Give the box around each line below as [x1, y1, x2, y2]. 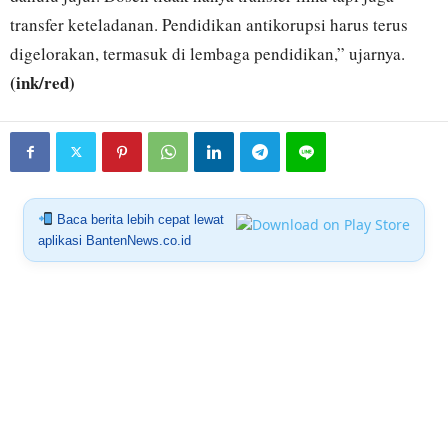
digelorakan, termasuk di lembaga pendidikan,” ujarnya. [10, 41, 405, 65]
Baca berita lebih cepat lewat [52, 211, 224, 227]
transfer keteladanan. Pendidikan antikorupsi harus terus [10, 12, 408, 36]
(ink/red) [10, 69, 75, 95]
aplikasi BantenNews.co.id [37, 232, 191, 248]
